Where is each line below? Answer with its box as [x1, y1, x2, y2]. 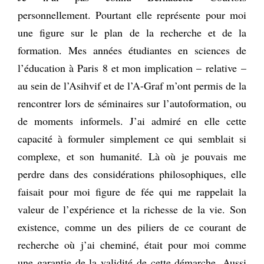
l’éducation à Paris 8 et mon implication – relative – [18, 60, 246, 75]
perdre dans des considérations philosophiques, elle [18, 166, 246, 181]
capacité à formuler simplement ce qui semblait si [18, 131, 246, 146]
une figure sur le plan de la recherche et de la [18, 25, 246, 39]
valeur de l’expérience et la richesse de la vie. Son [18, 202, 246, 216]
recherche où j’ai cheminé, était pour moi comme [18, 237, 246, 252]
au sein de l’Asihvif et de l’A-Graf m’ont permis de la [18, 78, 246, 93]
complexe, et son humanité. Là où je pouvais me [18, 148, 246, 163]
